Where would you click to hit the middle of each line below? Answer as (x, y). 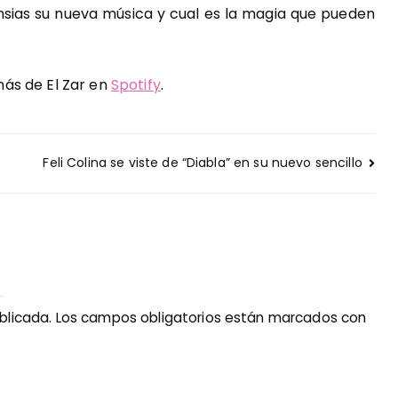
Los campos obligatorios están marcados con (211, 317)
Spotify (135, 84)
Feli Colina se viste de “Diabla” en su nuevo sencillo (203, 163)
